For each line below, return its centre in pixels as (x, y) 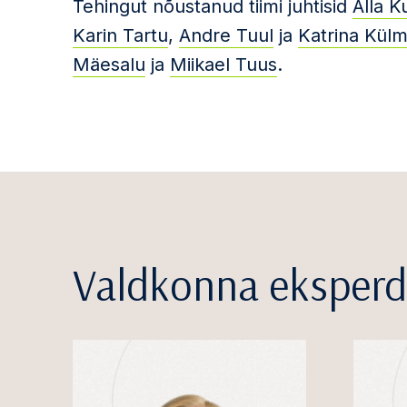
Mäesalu (109, 65)
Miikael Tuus (223, 65)
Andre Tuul (226, 35)
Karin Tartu (120, 35)
